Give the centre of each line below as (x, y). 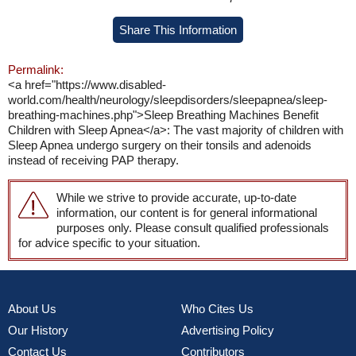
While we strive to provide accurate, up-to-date (176, 197)
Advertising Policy (227, 330)
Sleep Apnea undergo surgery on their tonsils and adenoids (160, 145)
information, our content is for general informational (187, 213)
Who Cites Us (217, 309)
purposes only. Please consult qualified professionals (193, 228)
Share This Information (178, 30)
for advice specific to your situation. (109, 243)
